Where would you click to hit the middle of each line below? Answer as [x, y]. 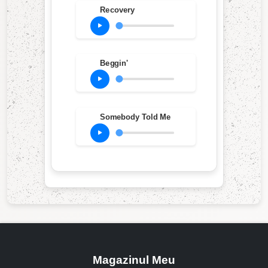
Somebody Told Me [135, 117]
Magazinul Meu [134, 260]
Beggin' [114, 63]
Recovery [117, 10]
